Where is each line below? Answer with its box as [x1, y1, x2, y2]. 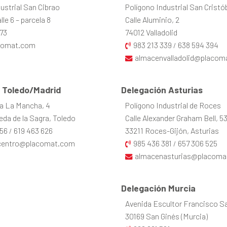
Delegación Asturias [121, 84, 203, 96]
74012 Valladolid [125, 27, 177, 37]
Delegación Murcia [121, 182, 196, 194]
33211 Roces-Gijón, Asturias [125, 126, 219, 136]
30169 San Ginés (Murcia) [125, 211, 208, 221]
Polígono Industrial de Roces [125, 100, 221, 110]
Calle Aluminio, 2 [125, 15, 179, 25]
